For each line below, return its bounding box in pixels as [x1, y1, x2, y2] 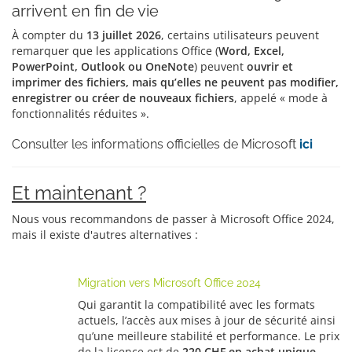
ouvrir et [247, 59, 293, 74]
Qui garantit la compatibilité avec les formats [78, 297, 315, 312]
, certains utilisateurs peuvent [161, 27, 319, 42]
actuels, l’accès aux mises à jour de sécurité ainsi [78, 313, 335, 328]
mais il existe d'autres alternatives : [12, 227, 198, 242]
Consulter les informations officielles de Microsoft [12, 137, 299, 152]
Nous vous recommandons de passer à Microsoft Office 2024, [12, 211, 335, 226]
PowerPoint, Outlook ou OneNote [12, 59, 194, 74]
